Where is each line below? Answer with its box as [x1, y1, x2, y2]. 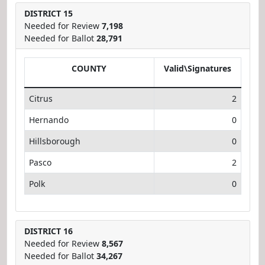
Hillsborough [28, 135, 80, 147]
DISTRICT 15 [24, 7, 73, 19]
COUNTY [72, 62, 106, 74]
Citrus [28, 92, 53, 104]
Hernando [28, 114, 69, 125]
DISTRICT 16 [24, 225, 73, 237]
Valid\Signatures [163, 62, 231, 74]
